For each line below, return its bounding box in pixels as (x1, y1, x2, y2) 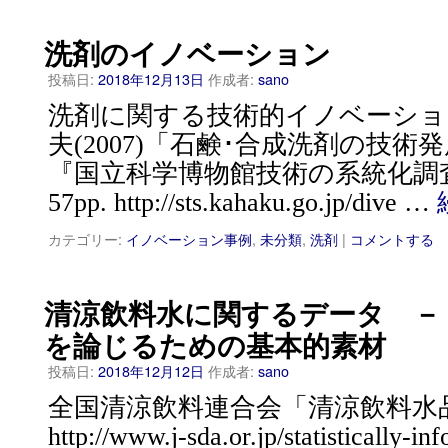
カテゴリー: (48, 228, 122, 249)
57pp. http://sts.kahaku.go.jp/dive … (48, 188, 437, 217)
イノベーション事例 (126, 228, 252, 249)
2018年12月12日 (98, 360, 204, 381)
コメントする (350, 228, 434, 249)
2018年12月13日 (98, 68, 204, 89)
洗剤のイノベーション (44, 32, 331, 73)
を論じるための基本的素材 (44, 324, 386, 365)
